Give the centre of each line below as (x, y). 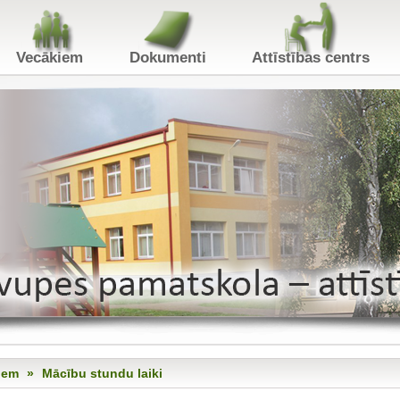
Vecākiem (68, 59)
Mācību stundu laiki (102, 373)
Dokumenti (191, 59)
